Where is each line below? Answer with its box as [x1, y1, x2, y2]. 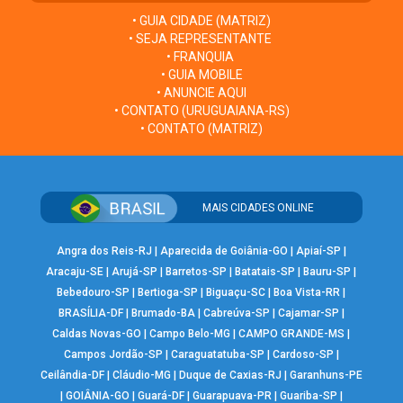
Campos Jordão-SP [63, 348, 163, 362]
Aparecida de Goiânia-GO [159, 245, 288, 258]
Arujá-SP [112, 265, 158, 279]
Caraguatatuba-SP [170, 348, 264, 362]
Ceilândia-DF [40, 369, 104, 382]
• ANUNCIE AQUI [157, 85, 246, 101]
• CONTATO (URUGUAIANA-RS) [113, 103, 290, 119]
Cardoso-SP [272, 348, 334, 362]
